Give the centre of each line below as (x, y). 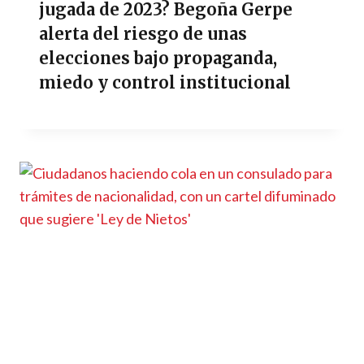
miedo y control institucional (165, 83)
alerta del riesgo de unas (143, 34)
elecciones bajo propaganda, (158, 58)
